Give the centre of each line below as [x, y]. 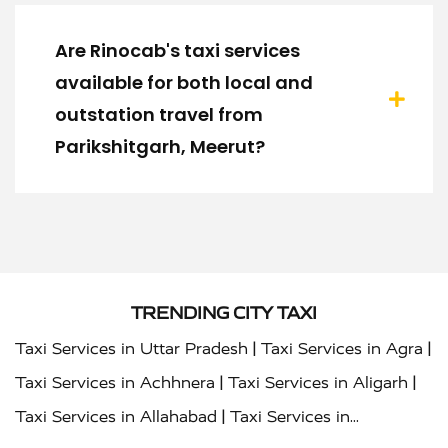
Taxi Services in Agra [342, 349]
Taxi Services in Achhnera [115, 383]
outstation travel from [159, 115]
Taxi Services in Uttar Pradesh [131, 349]
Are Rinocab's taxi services [177, 51]
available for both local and [184, 83]
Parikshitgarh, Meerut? [160, 147]
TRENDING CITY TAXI [224, 313]
